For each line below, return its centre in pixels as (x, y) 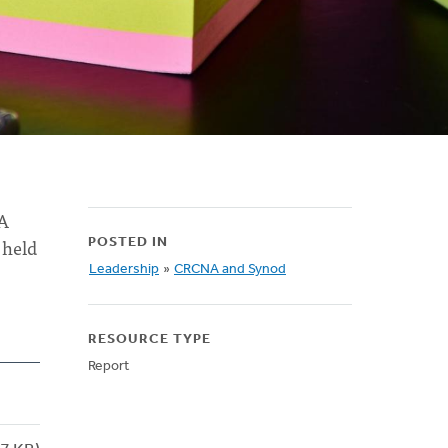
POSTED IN (128, 242)
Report (108, 366)
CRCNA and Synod (230, 269)
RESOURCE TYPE (149, 339)
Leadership (124, 269)
